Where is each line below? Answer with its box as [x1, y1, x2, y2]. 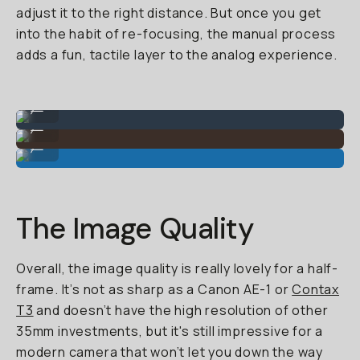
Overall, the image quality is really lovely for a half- [16, 260, 338, 277]
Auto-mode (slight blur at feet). [22, 92, 179, 106]
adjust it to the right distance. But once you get [16, 4, 322, 22]
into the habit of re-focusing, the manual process [16, 25, 337, 43]
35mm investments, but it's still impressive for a [16, 322, 324, 340]
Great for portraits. [22, 112, 116, 125]
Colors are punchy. [22, 131, 114, 145]
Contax [292, 280, 340, 298]
